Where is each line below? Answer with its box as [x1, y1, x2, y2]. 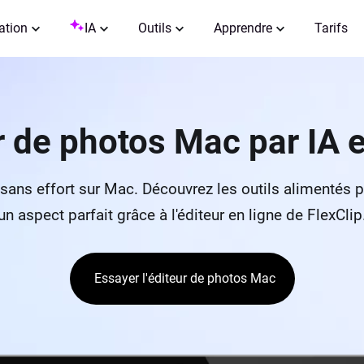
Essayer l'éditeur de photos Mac [93, 271, 275, 286]
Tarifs [314, 20, 348, 36]
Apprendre [213, 20, 272, 36]
